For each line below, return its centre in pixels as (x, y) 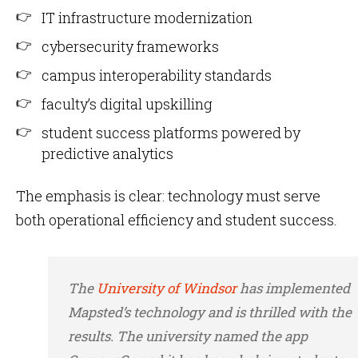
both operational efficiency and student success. (177, 220)
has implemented (293, 288)
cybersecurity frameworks (130, 46)
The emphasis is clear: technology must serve (168, 196)
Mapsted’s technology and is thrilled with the (210, 312)
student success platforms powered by (171, 133)
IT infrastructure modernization (147, 18)
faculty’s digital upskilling (127, 104)
